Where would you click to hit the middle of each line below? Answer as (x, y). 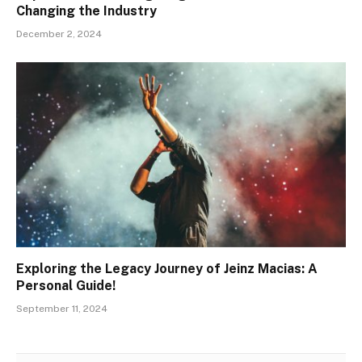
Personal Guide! (66, 286)
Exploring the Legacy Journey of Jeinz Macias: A (167, 269)
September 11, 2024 (62, 309)
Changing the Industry (86, 11)
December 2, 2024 (59, 34)
